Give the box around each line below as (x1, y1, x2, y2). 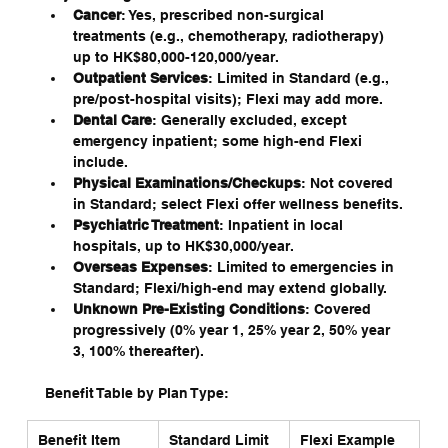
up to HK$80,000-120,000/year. (72, 49, 279, 66)
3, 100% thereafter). (72, 343, 204, 360)
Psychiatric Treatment (72, 217, 219, 234)
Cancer (72, 7, 121, 24)
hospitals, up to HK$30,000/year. (72, 238, 294, 255)
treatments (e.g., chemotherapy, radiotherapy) (72, 28, 388, 45)
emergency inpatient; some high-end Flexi (72, 133, 366, 150)
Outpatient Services (72, 70, 208, 87)
